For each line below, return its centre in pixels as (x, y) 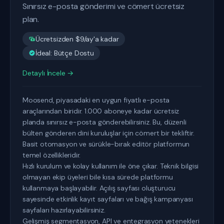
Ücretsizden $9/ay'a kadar (77, 39)
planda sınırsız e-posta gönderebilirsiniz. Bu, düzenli (104, 122)
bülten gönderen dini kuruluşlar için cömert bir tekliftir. (108, 133)
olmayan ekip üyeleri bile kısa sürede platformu (98, 177)
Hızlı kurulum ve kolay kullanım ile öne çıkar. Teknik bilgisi (111, 166)
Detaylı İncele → (48, 73)
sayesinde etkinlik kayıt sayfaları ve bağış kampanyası (108, 199)
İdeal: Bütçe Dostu (65, 53)
